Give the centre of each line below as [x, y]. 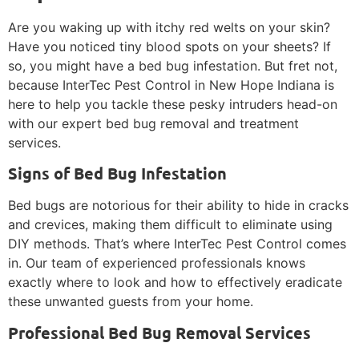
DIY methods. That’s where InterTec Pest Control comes [177, 244]
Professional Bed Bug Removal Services [159, 332]
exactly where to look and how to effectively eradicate [175, 282]
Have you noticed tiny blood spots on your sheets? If [169, 46]
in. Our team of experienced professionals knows [157, 263]
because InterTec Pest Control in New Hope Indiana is [171, 85]
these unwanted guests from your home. [131, 302]
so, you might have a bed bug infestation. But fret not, [173, 65]
